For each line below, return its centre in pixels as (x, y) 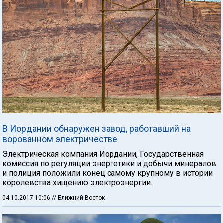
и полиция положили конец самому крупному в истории (108, 173)
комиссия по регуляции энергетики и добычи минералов (109, 163)
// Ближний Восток (78, 197)
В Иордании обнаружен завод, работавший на (97, 128)
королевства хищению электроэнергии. (77, 182)
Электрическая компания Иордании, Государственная (103, 154)
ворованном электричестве (60, 139)
